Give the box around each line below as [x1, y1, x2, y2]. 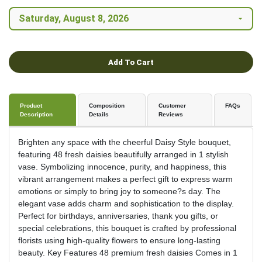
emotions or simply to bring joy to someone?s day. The [18, 187, 220, 196]
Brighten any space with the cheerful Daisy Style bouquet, [18, 137, 231, 147]
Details [89, 111, 109, 118]
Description [20, 111, 53, 118]
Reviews [158, 111, 183, 118]
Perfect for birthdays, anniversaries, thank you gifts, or [18, 211, 218, 221]
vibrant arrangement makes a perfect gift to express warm [18, 174, 233, 184]
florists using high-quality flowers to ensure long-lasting [18, 236, 220, 246]
